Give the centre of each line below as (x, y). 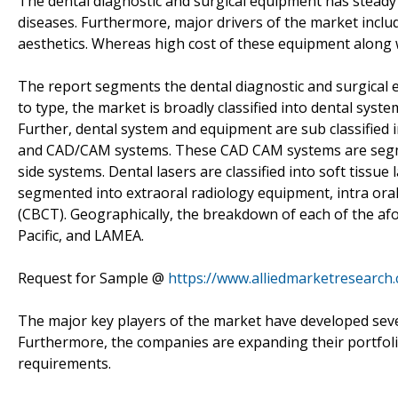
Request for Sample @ (93, 278)
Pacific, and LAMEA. (81, 235)
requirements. (64, 363)
